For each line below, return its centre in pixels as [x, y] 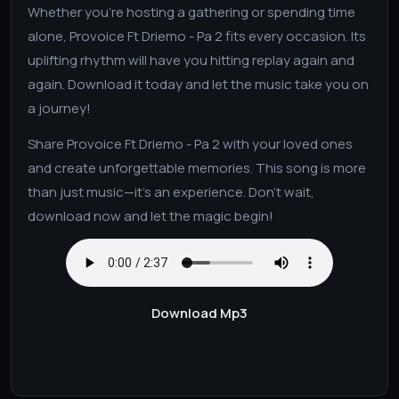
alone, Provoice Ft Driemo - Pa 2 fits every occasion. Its [197, 36]
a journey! [59, 108]
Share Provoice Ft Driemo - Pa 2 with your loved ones [190, 143]
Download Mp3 [199, 313]
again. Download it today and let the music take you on [198, 84]
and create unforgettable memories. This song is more [197, 167]
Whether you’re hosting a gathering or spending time [191, 12]
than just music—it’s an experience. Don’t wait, [171, 191]
